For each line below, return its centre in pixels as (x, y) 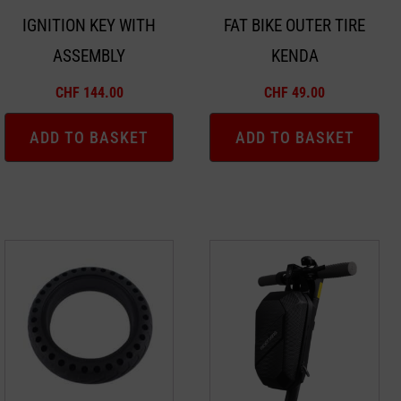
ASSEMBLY (90, 56)
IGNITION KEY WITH (90, 26)
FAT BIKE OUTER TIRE (295, 26)
